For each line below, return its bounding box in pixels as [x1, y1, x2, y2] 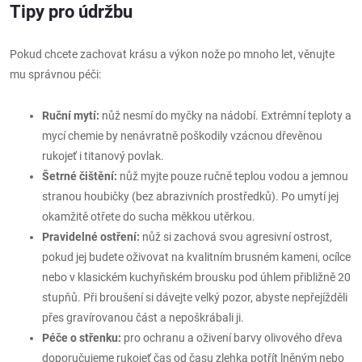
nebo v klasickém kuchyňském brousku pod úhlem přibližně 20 [42, 271, 351, 284]
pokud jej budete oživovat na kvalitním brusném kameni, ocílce [42, 250, 351, 263]
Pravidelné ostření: [42, 230, 140, 243]
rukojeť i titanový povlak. [42, 149, 164, 162]
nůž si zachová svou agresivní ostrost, [140, 230, 332, 243]
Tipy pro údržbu [10, 2, 133, 22]
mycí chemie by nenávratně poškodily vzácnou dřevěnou [42, 129, 322, 142]
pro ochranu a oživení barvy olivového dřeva [121, 331, 343, 344]
